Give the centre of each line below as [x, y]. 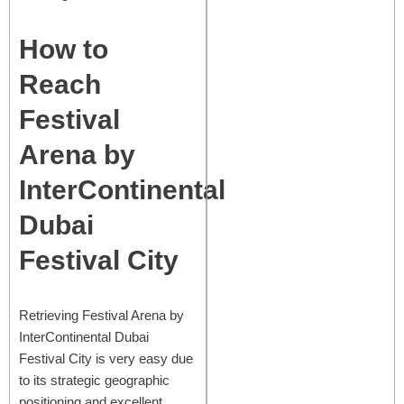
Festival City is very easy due [106, 358]
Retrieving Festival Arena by [101, 315]
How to [64, 49]
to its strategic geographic [94, 380]
